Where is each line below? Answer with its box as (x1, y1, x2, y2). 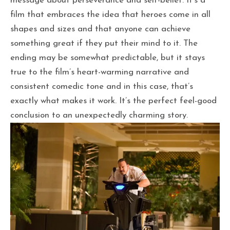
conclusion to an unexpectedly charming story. (10, 111, 188, 120)
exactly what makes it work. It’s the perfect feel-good (10, 97, 217, 106)
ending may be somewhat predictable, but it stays (10, 53, 205, 63)
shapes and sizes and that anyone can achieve (10, 25, 190, 34)
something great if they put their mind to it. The (10, 39, 198, 48)
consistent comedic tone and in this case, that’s (10, 82, 193, 91)
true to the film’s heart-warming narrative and (10, 68, 189, 77)
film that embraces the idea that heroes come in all (10, 10, 210, 20)
